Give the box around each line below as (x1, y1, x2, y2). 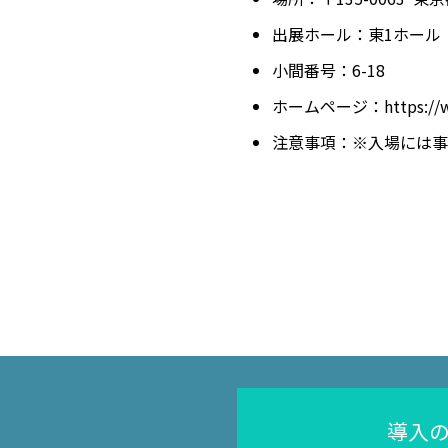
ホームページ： (272, 94, 384, 119)
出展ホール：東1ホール (272, 22, 441, 47)
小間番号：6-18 (272, 58, 385, 83)
